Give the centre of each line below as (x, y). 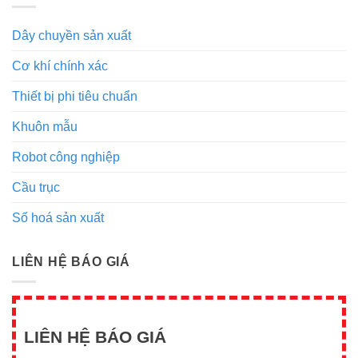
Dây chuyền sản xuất (72, 36)
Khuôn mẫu (45, 127)
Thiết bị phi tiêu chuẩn (75, 97)
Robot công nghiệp (66, 157)
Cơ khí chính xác (60, 66)
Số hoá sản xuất (58, 218)
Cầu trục (36, 188)
